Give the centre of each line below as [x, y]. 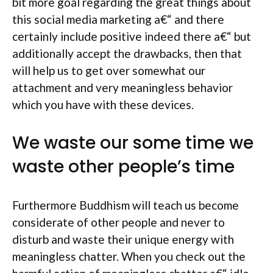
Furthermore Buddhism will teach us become [126, 205]
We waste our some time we [133, 143]
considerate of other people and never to [119, 222]
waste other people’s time [123, 166]
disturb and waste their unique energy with [123, 239]
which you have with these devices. [103, 105]
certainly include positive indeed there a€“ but [132, 36]
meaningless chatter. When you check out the [129, 256]
